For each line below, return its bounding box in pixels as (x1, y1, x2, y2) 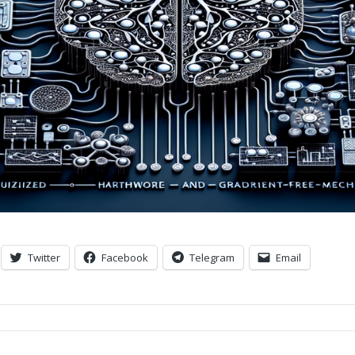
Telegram (189, 250, 235, 265)
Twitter (28, 250, 60, 265)
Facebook (101, 250, 148, 265)
